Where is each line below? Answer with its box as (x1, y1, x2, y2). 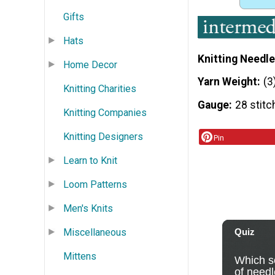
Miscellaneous (63, 226, 126, 238)
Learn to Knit (63, 154, 117, 166)
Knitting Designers (63, 130, 143, 142)
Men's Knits (63, 202, 113, 214)
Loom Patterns (63, 178, 127, 190)
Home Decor (63, 58, 117, 71)
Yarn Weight (198, 76, 257, 88)
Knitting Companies (63, 106, 147, 118)
